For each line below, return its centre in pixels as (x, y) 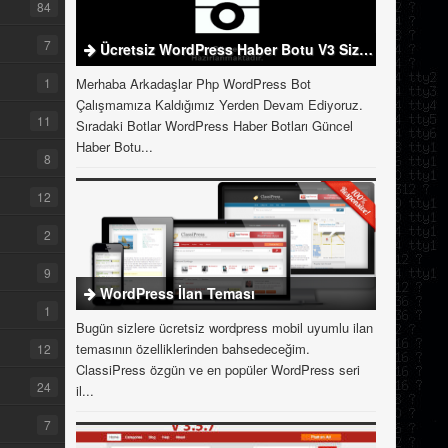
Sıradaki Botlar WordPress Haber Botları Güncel (214, 125)
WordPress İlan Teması (177, 293)
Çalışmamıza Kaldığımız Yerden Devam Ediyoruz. (219, 104)
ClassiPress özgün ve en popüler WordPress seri (218, 369)
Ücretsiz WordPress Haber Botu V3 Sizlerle (229, 49)
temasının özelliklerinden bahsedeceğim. (193, 348)
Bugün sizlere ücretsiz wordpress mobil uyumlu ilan (224, 327)
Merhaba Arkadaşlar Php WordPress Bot (193, 83)
